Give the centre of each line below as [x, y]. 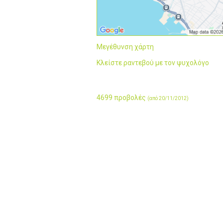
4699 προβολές [122, 97]
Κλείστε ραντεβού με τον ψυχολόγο [153, 62]
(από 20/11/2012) [168, 98]
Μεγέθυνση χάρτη [125, 47]
